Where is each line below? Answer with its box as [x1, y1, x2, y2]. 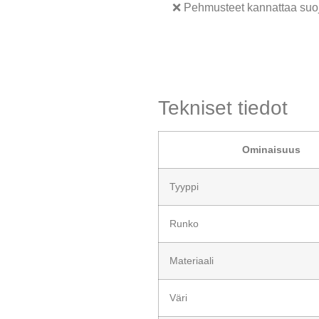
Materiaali [169, 254, 214, 266]
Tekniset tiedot [158, 96, 288, 119]
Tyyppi [169, 180, 199, 192]
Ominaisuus [241, 143, 300, 155]
